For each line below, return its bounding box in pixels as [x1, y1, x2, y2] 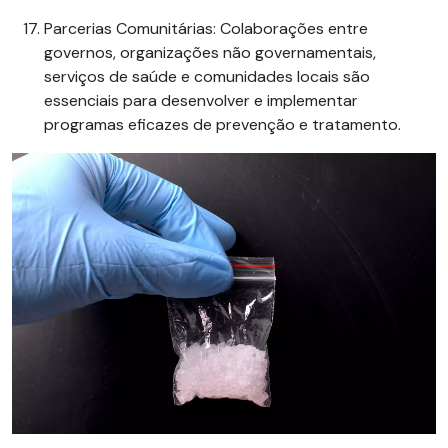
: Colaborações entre [213, 18, 368, 40]
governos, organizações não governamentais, [44, 42, 376, 64]
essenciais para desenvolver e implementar [44, 90, 358, 112]
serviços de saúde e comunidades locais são [44, 66, 370, 88]
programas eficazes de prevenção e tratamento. [44, 114, 401, 136]
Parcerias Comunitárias [44, 18, 213, 40]
